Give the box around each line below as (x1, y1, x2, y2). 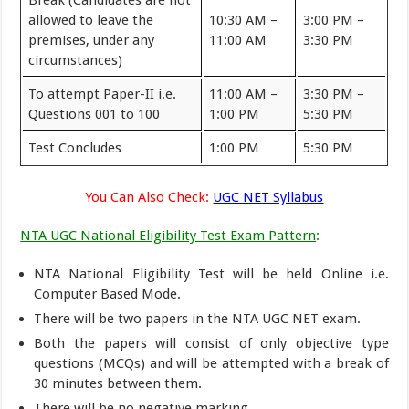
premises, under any (28, 32, 155, 48)
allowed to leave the (28, 12, 154, 28)
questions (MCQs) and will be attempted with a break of (34, 354, 389, 372)
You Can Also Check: (85, 188, 214, 205)
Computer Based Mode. (34, 285, 182, 302)
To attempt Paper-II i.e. (28, 86, 177, 102)
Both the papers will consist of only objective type (34, 334, 389, 351)
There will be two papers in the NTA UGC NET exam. (34, 309, 362, 327)
